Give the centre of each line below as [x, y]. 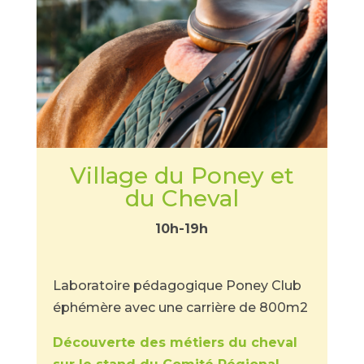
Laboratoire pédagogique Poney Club [177, 286]
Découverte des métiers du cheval [175, 342]
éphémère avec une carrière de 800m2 [180, 308]
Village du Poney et [182, 175]
